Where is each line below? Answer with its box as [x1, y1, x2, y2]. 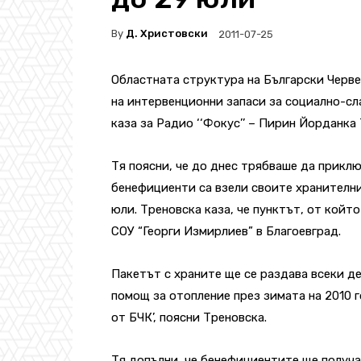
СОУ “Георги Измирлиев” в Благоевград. [111, 223, 341, 239]
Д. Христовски [126, 27, 208, 40]
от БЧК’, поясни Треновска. [111, 309, 267, 325]
